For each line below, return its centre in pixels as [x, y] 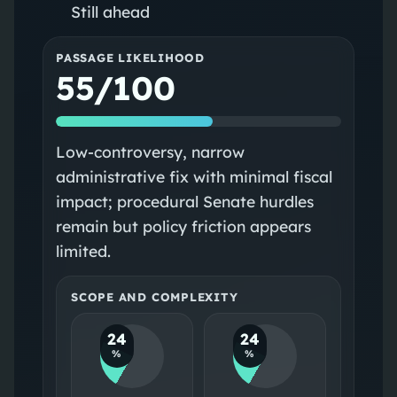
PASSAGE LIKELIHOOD [130, 57]
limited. [83, 250]
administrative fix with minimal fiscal [194, 176]
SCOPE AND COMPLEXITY [154, 296]
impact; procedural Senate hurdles [184, 201]
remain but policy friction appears [183, 226]
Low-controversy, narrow [150, 151]
